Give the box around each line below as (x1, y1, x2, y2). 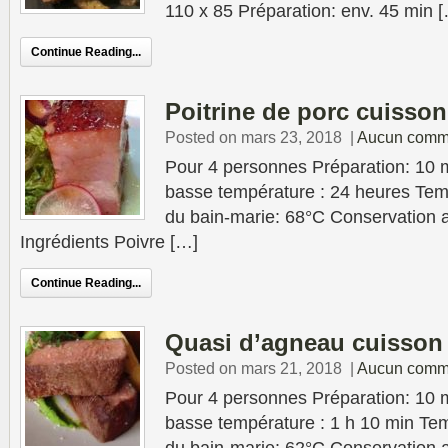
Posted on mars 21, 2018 (165, 359, 342, 377)
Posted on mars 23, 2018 (165, 128, 342, 146)
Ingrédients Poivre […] (20, 232, 198, 252)
